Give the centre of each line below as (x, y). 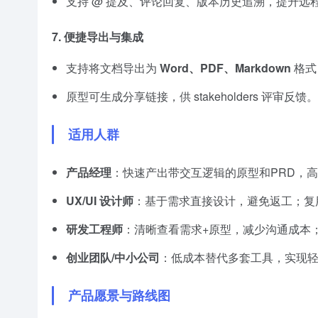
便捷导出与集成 (104, 37)
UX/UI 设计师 (100, 201)
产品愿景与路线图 (119, 296)
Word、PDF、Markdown (225, 68)
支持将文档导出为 (113, 68)
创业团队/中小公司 (113, 258)
